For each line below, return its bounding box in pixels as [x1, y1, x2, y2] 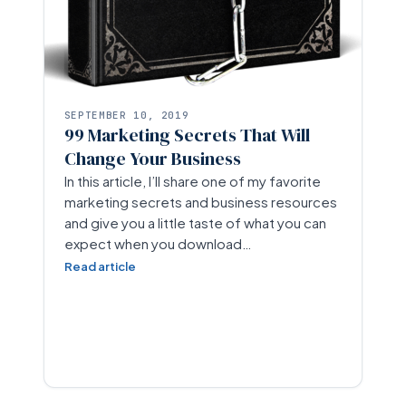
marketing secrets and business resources [63, 192, 337, 210]
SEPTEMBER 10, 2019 [63, 108, 189, 121]
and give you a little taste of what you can [63, 213, 326, 231]
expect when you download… [63, 234, 252, 252]
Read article [63, 258, 136, 274]
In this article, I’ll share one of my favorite [63, 171, 321, 189]
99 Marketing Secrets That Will [63, 121, 310, 148]
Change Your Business [63, 145, 241, 171]
